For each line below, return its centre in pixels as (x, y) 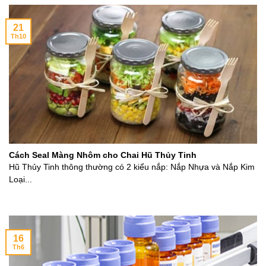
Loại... (20, 180)
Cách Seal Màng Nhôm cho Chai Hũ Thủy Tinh (103, 155)
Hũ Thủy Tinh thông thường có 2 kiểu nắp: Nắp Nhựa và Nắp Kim (132, 167)
